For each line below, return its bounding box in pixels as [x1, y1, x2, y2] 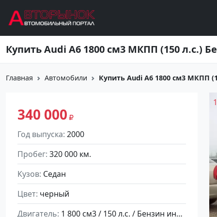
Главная [6, 73, 33, 82]
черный [40, 188, 69, 199]
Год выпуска [17, 129, 63, 139]
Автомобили [45, 73, 87, 82]
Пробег [17, 149, 46, 159]
